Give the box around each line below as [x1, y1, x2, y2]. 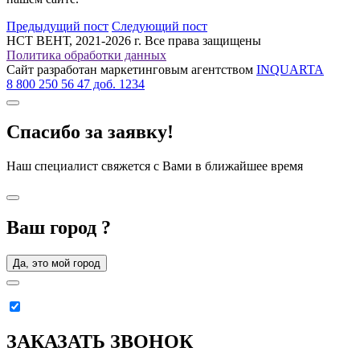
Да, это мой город [13, 257, 100, 270]
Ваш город [6, 217, 101, 239]
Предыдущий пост [6, 18, 108, 33]
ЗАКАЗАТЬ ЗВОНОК [6, 331, 193, 353]
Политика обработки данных [6, 47, 166, 62]
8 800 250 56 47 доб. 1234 [6, 76, 145, 91]
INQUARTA [256, 62, 324, 76]
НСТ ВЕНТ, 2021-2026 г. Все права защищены [6, 33, 261, 47]
